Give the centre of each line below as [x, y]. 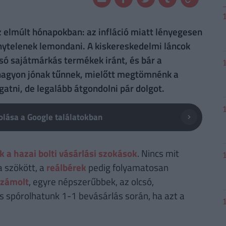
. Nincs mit [158, 153]
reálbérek [66, 167]
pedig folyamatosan [127, 167]
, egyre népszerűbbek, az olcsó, [91, 181]
